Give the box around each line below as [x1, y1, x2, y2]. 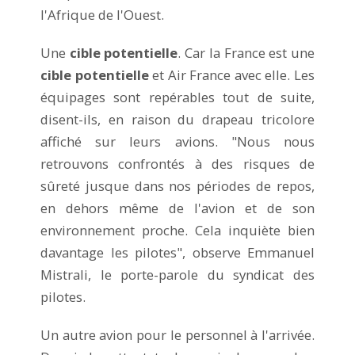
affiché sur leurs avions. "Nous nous [40, 132, 315, 151]
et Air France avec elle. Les [148, 65, 315, 84]
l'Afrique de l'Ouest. [40, 5, 164, 24]
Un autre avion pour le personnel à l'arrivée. [40, 325, 315, 344]
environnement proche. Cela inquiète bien [40, 220, 315, 239]
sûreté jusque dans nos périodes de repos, [40, 176, 315, 195]
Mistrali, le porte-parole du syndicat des [40, 265, 315, 284]
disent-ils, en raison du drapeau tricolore [40, 109, 315, 128]
